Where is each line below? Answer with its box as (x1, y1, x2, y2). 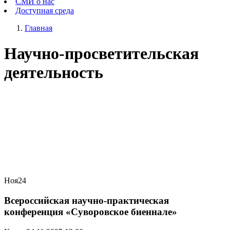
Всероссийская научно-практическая (4, 195, 169, 206)
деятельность (4, 63, 103, 82)
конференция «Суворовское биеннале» (4, 206, 177, 217)
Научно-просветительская (4, 44, 199, 63)
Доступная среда (15, 6, 74, 15)
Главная (25, 24, 52, 33)
